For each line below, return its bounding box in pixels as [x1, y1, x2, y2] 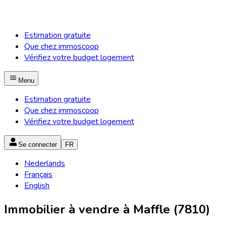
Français [24, 169, 52, 180]
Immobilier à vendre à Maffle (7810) [4, 201, 210, 217]
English [24, 180, 49, 191]
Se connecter [18, 141, 57, 148]
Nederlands [24, 158, 65, 169]
